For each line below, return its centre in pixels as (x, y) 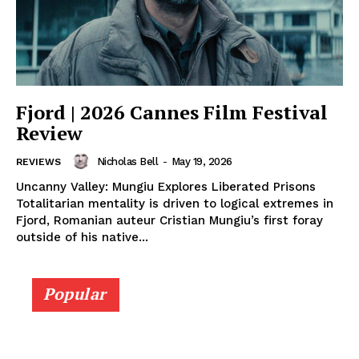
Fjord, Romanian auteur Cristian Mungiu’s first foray (169, 221)
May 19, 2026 (202, 161)
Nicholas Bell (127, 161)
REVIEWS (38, 162)
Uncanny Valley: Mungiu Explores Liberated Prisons (166, 187)
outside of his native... (82, 238)
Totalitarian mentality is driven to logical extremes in (175, 204)
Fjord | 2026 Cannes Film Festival (172, 113)
